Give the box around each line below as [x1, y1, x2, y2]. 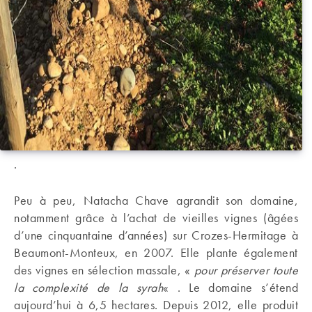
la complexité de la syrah [14, 279, 164, 295]
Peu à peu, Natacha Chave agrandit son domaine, [14, 192, 298, 208]
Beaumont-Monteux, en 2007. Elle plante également [14, 244, 298, 260]
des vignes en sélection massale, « [14, 262, 194, 278]
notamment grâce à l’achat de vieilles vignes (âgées [14, 210, 298, 226]
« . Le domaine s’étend [163, 279, 298, 295]
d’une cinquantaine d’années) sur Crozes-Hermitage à [14, 227, 298, 243]
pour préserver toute [194, 262, 298, 278]
